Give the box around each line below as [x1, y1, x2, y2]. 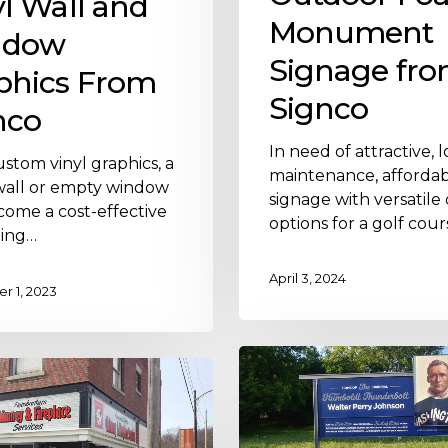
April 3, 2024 [268, 270, 346, 287]
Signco [268, 89, 369, 127]
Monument [268, 13, 434, 51]
